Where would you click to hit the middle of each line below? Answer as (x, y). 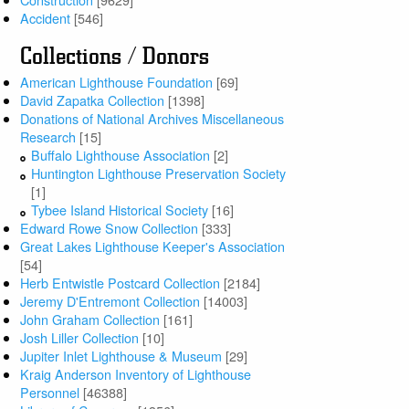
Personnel (50, 393)
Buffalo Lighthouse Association (121, 155)
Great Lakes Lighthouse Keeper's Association (153, 246)
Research (48, 137)
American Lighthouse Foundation (117, 82)
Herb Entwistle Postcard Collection (121, 283)
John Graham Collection (90, 320)
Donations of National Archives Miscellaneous (152, 119)
